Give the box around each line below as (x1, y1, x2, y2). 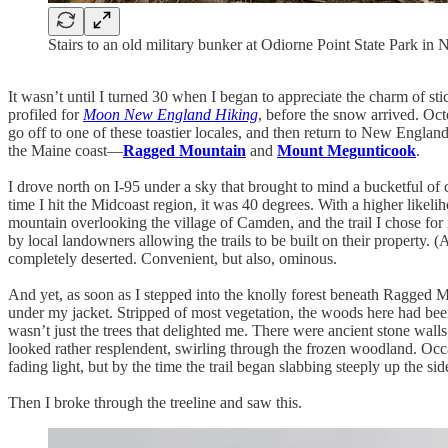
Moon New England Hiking (83, 105, 258, 123)
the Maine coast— (8, 141, 123, 159)
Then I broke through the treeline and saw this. (8, 393, 302, 411)
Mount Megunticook (277, 141, 416, 159)
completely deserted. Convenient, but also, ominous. (8, 249, 337, 267)
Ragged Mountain (123, 141, 246, 159)
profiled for (8, 105, 83, 123)
